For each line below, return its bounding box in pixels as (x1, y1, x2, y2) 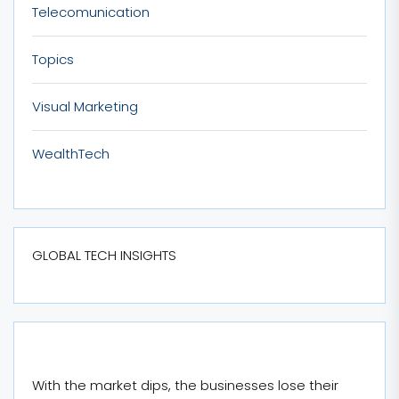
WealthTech (32, 143, 110, 163)
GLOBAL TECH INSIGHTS (32, 245, 176, 265)
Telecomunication (32, 2, 150, 21)
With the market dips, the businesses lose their (32, 376, 338, 395)
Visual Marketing (32, 96, 138, 116)
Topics (32, 49, 74, 69)
